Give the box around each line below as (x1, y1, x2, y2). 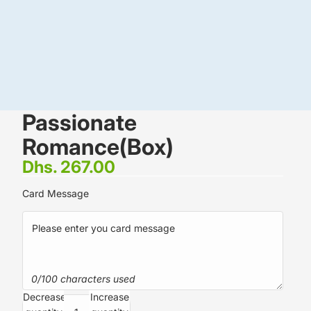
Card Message (22, 187, 89, 199)
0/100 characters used (31, 273, 135, 285)
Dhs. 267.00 (22, 157, 115, 177)
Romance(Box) (22, 133, 174, 160)
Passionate (22, 109, 137, 136)
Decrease (23, 291, 66, 303)
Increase (90, 291, 129, 303)
